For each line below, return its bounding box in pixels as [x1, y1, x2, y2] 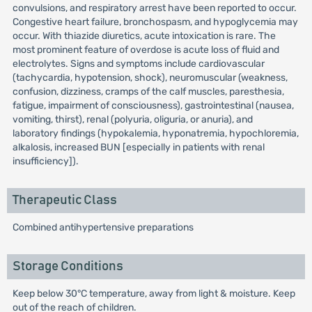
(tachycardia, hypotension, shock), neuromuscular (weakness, [12, 72, 288, 84]
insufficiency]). [12, 155, 79, 167]
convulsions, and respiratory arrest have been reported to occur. [12, 2, 297, 14]
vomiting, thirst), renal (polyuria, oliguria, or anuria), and [12, 114, 253, 125]
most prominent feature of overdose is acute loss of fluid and [12, 44, 279, 56]
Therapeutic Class [12, 194, 117, 207]
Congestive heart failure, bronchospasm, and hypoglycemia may [12, 16, 298, 28]
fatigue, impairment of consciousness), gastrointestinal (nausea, [12, 100, 294, 111]
